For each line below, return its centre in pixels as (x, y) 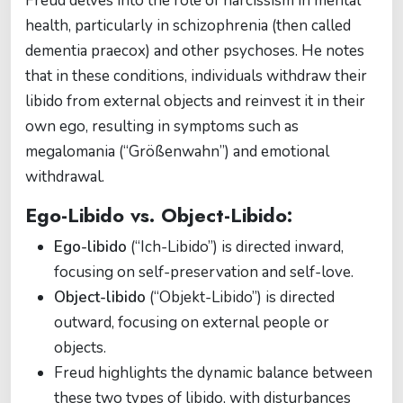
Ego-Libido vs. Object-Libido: (159, 215)
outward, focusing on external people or (192, 322)
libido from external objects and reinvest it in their (195, 101)
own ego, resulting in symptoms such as (162, 126)
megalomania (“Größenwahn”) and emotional (177, 152)
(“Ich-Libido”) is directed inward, (235, 247)
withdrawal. (65, 177)
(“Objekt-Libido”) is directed (240, 297)
